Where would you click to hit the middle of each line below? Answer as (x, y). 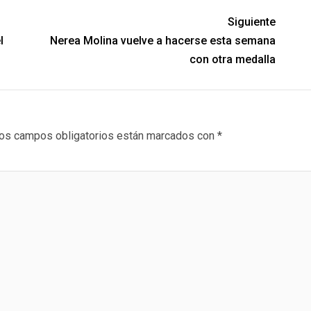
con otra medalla (233, 60)
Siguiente (252, 22)
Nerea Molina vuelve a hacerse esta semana (163, 41)
